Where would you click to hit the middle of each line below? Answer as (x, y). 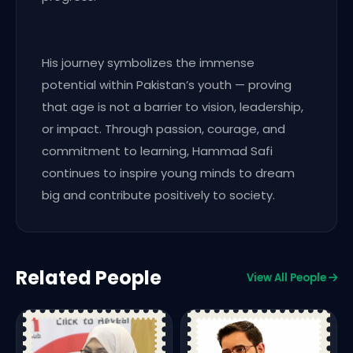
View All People (288, 277)
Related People (89, 278)
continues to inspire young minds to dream (168, 173)
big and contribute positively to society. (158, 195)
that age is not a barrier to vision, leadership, (173, 107)
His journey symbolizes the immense (148, 63)
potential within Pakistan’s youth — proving (167, 85)
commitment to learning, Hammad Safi (157, 151)
